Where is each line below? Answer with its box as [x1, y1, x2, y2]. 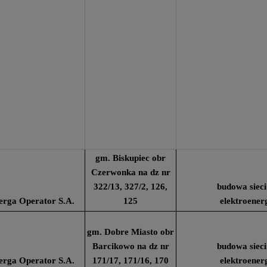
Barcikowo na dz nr [92, 241, 169, 251]
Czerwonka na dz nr [91, 167, 170, 177]
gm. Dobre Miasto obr [87, 227, 174, 237]
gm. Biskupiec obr [95, 153, 166, 163]
